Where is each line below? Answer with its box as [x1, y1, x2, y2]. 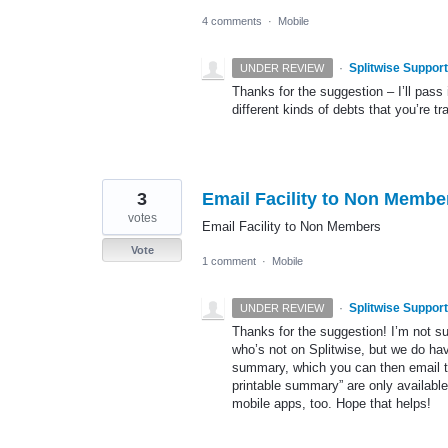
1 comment [202, 255, 256, 268]
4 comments [202, 15, 262, 28]
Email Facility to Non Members [202, 219, 381, 235]
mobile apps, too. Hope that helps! [232, 396, 431, 412]
